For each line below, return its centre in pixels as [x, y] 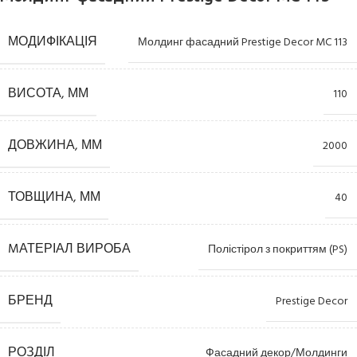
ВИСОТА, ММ [48, 94]
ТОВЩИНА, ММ [54, 198]
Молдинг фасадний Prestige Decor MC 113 [243, 43]
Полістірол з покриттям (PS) [278, 250]
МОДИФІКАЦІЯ [53, 43]
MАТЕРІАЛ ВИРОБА [69, 250]
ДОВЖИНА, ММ [55, 146]
